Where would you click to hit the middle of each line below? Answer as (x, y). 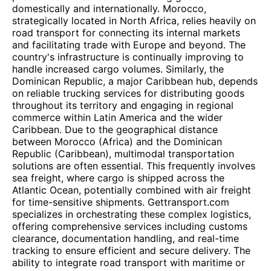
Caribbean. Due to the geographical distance (115, 129)
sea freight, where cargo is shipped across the (118, 178)
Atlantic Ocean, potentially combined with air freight (132, 190)
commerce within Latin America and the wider (117, 117)
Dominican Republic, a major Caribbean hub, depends (135, 81)
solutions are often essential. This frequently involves (134, 166)
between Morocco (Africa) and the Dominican (117, 142)
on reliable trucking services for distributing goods (128, 93)
